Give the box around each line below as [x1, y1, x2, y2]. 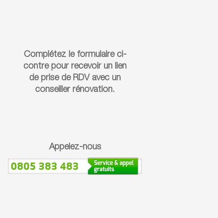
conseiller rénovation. [35, 85, 115, 94]
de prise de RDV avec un [29, 73, 121, 83]
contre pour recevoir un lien [23, 62, 127, 71]
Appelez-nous [49, 143, 101, 152]
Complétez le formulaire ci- [23, 50, 127, 59]
